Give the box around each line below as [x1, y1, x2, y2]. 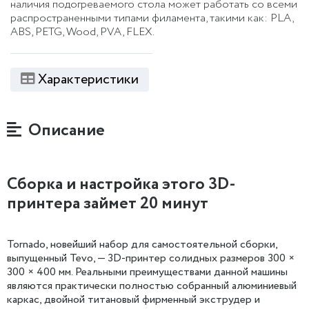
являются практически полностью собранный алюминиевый [7, 278, 297, 295]
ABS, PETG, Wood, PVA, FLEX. [10, 24, 154, 41]
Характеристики [38, 70, 139, 90]
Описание [25, 119, 105, 143]
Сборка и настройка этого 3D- [7, 172, 236, 197]
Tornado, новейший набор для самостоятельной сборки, [7, 237, 277, 253]
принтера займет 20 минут [7, 192, 208, 217]
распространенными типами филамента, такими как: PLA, [10, 10, 293, 27]
